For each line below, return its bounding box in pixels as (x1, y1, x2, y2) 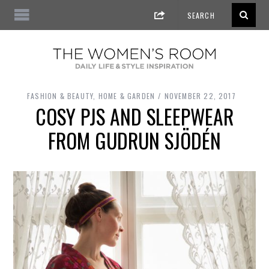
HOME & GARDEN (98, 91, 156, 101)
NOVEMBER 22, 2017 (164, 91, 236, 101)
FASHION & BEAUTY (27, 91, 94, 101)
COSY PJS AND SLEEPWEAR (35, 101, 234, 132)
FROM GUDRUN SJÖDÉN (48, 125, 221, 156)
